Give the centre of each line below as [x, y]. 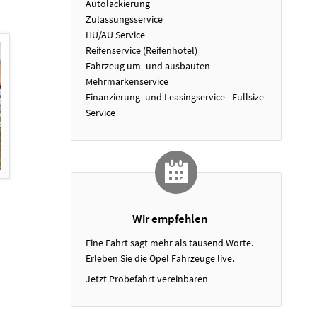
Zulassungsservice [124, 19]
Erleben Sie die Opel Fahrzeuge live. [160, 259]
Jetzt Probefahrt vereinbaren [146, 279]
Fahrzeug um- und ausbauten [148, 66]
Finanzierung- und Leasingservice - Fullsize [174, 97]
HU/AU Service [115, 35]
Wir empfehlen [171, 219]
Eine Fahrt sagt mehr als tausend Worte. [169, 243]
